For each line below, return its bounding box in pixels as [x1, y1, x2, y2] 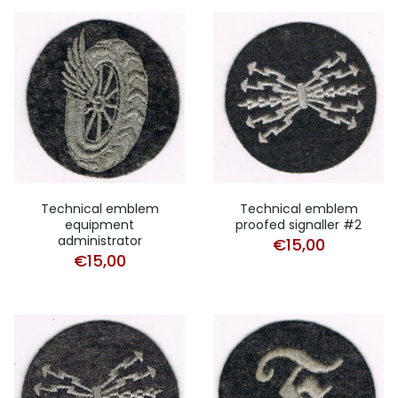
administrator [57, 232, 142, 250]
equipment [65, 216, 134, 234]
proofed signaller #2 [235, 216, 362, 234]
